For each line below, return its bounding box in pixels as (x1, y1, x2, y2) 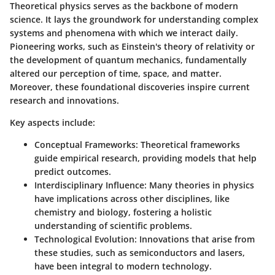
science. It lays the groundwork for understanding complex (10, 14, 258, 26)
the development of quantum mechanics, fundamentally (10, 54, 247, 66)
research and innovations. (10, 95, 119, 107)
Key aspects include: (10, 117, 95, 129)
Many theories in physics (147, 179, 254, 192)
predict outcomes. (34, 166, 111, 178)
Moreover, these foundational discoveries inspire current (10, 81, 250, 93)
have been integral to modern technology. (34, 260, 212, 273)
